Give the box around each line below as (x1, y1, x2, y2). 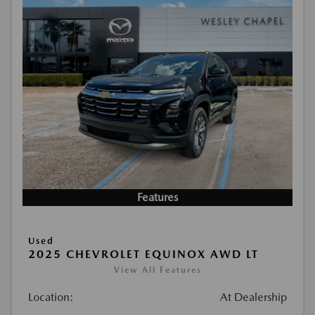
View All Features (113, 265, 202, 276)
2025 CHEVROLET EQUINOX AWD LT (28, 247, 259, 262)
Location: (28, 290, 74, 304)
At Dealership (220, 290, 287, 304)
